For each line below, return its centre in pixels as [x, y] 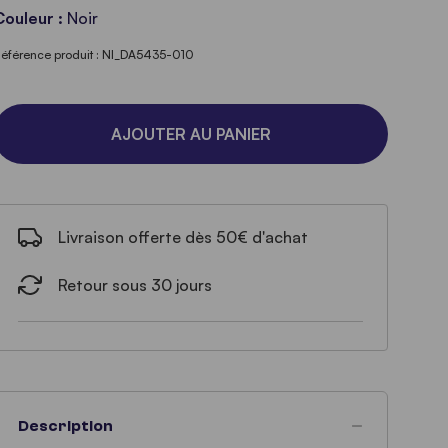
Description [66, 426]
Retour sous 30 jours [135, 285]
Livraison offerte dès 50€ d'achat [183, 237]
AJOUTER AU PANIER [190, 134]
